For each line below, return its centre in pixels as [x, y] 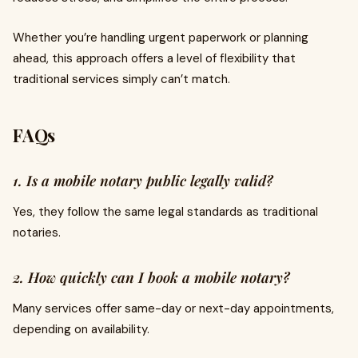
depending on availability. [81, 330]
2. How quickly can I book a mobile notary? [151, 278]
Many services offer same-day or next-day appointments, [173, 309]
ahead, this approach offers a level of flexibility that [154, 59]
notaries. [37, 233]
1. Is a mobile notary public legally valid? [143, 181]
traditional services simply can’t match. [121, 80]
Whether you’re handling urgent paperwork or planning [161, 38]
